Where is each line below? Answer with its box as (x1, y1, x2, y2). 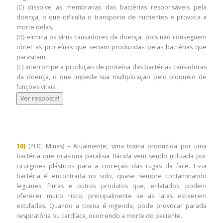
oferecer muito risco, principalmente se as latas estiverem (16, 192, 207, 201)
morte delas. (16, 23, 55, 32)
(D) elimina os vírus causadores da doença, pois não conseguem (16, 33, 207, 42)
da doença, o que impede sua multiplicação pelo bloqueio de (16, 73, 207, 82)
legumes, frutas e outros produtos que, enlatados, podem (16, 182, 207, 191)
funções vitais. (16, 83, 57, 92)
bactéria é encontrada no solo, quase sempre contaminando (16, 172, 207, 181)
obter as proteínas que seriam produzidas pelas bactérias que (16, 43, 207, 52)
